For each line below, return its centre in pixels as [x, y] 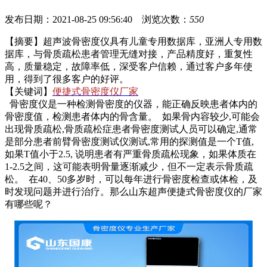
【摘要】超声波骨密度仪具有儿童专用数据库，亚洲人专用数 [133, 42]
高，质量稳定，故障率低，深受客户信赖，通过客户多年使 [129, 67]
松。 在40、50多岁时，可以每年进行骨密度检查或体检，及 [131, 179]
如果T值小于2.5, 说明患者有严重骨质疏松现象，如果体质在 [131, 154]
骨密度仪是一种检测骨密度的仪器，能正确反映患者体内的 [131, 104]
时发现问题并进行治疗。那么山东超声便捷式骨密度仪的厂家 [133, 192]
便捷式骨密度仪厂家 [95, 92]
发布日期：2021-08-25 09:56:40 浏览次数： [97, 20]
